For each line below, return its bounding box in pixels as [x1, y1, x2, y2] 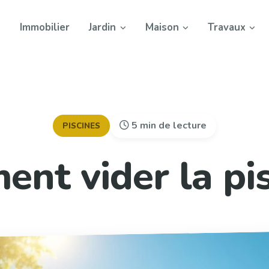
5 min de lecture [129, 118, 207, 132]
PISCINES [62, 119, 100, 131]
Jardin [89, 20, 116, 35]
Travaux [208, 20, 246, 35]
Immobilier [20, 20, 70, 35]
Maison [145, 20, 179, 35]
